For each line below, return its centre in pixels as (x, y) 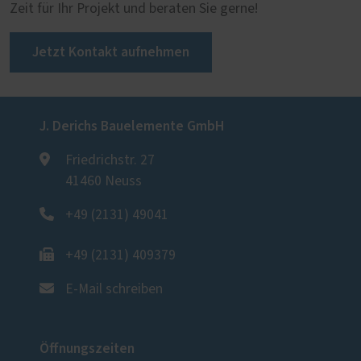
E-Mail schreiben (114, 290)
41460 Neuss (104, 182)
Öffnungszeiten (87, 349)
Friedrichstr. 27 (110, 161)
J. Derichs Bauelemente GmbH (132, 127)
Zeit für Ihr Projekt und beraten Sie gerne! (134, 9)
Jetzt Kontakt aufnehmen (111, 52)
